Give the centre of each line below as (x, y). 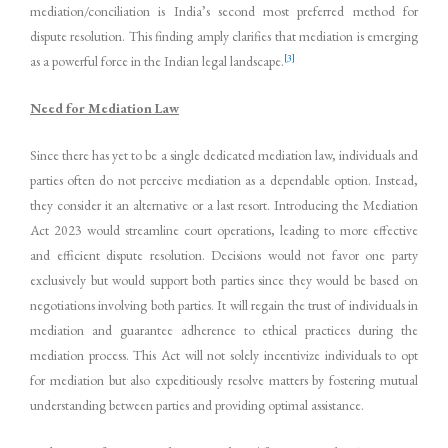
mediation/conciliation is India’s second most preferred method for (224, 11)
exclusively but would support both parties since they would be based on (224, 279)
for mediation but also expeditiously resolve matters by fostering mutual (224, 379)
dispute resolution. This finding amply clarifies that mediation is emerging (224, 36)
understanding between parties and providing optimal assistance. (197, 404)
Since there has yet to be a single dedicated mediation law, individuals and (224, 154)
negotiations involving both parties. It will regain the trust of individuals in (224, 304)
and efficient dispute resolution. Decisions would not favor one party (224, 254)
